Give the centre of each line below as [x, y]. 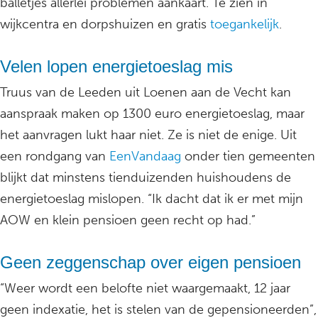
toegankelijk [243, 24]
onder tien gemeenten [248, 157]
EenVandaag [143, 157]
